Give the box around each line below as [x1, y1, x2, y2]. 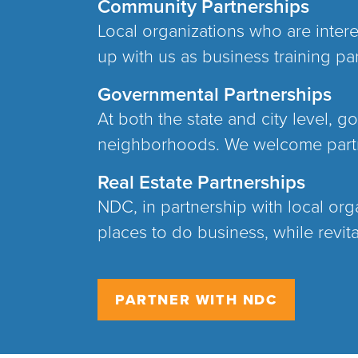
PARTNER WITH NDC [115, 291, 277, 308]
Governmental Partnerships [97, 83, 332, 106]
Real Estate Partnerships [97, 171, 305, 194]
